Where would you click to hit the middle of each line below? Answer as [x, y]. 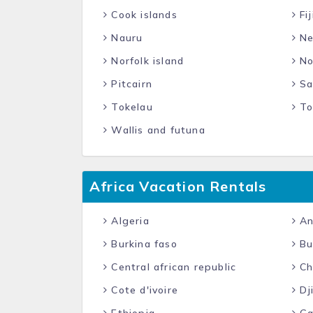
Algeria [129, 221]
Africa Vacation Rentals [178, 186]
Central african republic [172, 267]
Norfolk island [146, 61]
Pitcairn [130, 84]
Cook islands [143, 15]
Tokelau [130, 107]
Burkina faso [143, 244]
